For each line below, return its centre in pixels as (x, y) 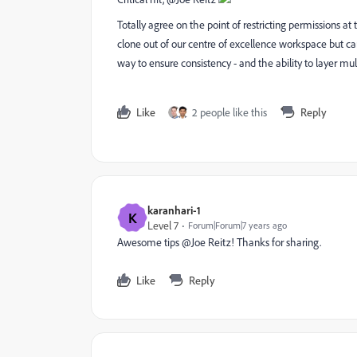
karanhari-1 (174, 210)
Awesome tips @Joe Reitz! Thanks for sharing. (219, 242)
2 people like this (229, 112)
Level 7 (163, 225)
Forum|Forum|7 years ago (237, 225)
